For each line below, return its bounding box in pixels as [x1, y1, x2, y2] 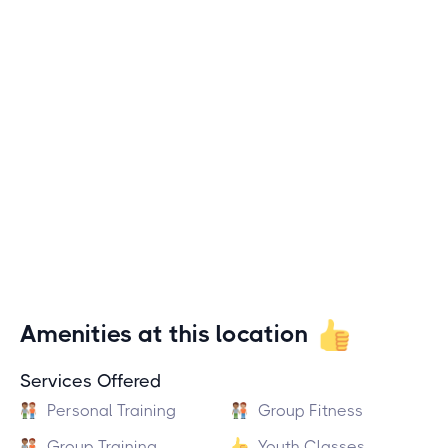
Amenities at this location [20, 319, 308, 348]
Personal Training [47, 400, 176, 420]
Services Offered [20, 370, 161, 391]
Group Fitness [258, 400, 363, 420]
